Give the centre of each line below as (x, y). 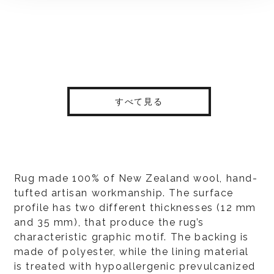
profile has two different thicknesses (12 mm (135, 207)
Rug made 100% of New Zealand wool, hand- (136, 178)
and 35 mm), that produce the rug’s (109, 222)
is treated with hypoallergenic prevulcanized (135, 266)
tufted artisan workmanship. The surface (124, 193)
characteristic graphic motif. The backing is (131, 237)
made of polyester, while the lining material (131, 251)
